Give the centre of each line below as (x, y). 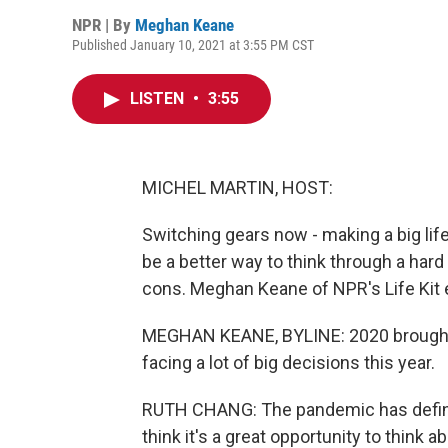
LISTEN (159, 98)
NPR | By (103, 25)
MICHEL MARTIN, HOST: (237, 187)
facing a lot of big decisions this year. (288, 362)
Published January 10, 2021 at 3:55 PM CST (193, 45)
